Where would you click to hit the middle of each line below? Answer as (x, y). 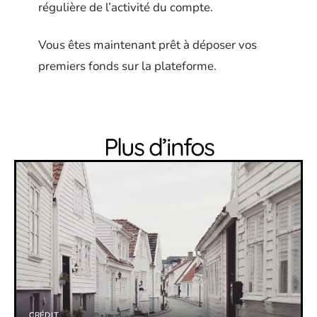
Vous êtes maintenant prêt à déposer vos (148, 45)
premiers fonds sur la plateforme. (127, 66)
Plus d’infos (158, 146)
